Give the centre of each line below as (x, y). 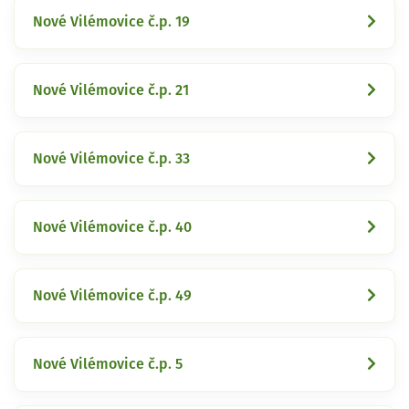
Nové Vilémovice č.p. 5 (108, 364)
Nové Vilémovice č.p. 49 (112, 295)
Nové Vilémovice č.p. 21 (111, 90)
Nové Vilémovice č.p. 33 (111, 158)
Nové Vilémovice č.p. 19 (111, 21)
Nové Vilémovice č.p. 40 (112, 227)
